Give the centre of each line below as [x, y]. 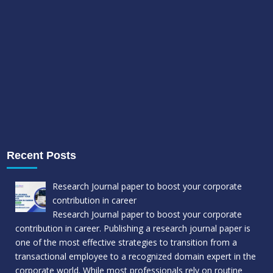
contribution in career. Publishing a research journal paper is [133, 229]
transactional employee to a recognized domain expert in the [136, 257]
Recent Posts [42, 156]
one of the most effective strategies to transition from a [126, 243]
